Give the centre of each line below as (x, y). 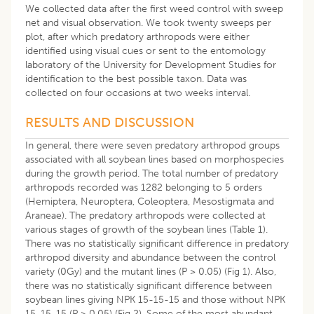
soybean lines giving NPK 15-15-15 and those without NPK (155, 299)
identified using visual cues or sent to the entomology (145, 50)
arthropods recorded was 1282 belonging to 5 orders (144, 187)
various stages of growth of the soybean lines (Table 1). (146, 229)
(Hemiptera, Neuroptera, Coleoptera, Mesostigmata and (150, 201)
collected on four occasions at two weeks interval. (138, 93)
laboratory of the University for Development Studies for (151, 64)
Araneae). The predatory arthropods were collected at (145, 215)
